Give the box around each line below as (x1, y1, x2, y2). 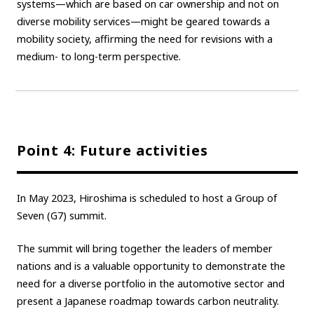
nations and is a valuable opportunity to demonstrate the (16, 259, 285, 273)
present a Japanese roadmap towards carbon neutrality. (16, 294, 279, 308)
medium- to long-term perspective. (16, 49, 181, 63)
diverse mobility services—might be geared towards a (16, 14, 270, 28)
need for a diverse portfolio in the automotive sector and (16, 276, 285, 290)
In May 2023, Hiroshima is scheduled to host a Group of (16, 191, 277, 205)
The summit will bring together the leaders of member (16, 241, 273, 255)
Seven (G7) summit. (16, 209, 107, 223)
